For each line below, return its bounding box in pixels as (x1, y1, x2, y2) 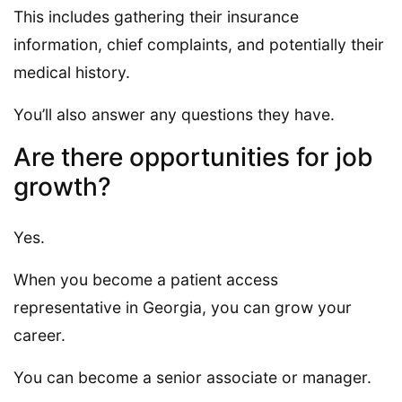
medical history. (13, 62, 130, 82)
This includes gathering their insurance (13, 6, 299, 26)
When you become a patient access (13, 269, 278, 289)
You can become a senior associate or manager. (13, 367, 371, 387)
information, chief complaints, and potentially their (13, 34, 384, 54)
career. (13, 325, 66, 345)
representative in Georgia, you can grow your (13, 297, 352, 317)
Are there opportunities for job (13, 141, 373, 172)
